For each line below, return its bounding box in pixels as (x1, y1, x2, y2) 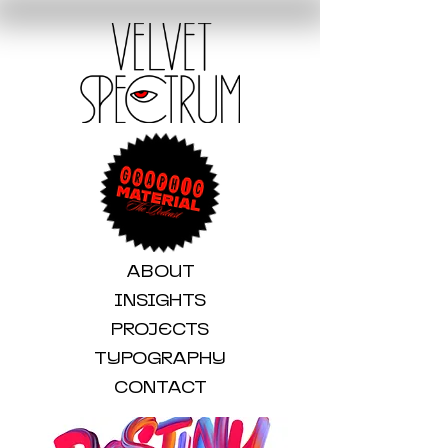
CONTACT (113, 378, 207, 397)
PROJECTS (110, 320, 209, 339)
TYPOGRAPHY (93, 349, 226, 368)
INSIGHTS (114, 291, 206, 310)
